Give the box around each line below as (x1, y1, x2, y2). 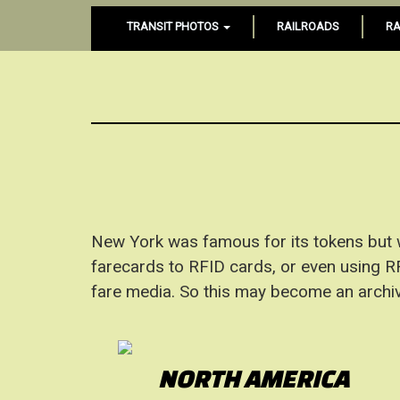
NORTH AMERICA (158, 364, 350, 392)
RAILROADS (277, 20, 339, 33)
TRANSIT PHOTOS (127, 20, 221, 33)
